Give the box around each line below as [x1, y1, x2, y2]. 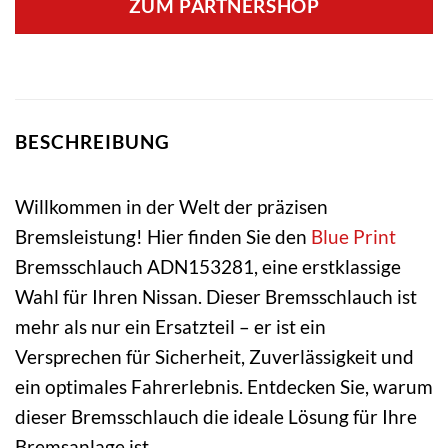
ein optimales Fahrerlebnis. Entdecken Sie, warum [15, 374, 433, 398]
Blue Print [311, 224, 396, 248]
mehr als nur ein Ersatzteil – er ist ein [15, 314, 326, 338]
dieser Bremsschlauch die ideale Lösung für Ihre [15, 404, 417, 428]
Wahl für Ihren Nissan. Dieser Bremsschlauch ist [15, 284, 417, 308]
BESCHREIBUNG [15, 130, 170, 154]
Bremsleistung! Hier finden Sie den [15, 224, 311, 248]
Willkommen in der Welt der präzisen [15, 194, 328, 218]
